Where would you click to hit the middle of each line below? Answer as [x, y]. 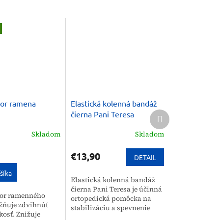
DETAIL [145, 157]
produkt [175, 123]
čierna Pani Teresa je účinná [117, 189]
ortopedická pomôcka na [111, 199]
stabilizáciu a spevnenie [111, 208]
